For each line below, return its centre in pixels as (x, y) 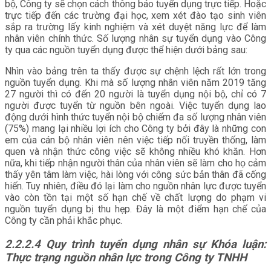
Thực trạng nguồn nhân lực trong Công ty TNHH (126, 257)
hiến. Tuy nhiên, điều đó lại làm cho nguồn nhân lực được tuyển (135, 186)
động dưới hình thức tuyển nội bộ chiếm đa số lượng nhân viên (135, 117)
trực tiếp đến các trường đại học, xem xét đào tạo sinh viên (135, 15)
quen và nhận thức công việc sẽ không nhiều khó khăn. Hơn (135, 151)
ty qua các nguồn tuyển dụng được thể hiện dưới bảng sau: (126, 50)
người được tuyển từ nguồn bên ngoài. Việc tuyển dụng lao (135, 105)
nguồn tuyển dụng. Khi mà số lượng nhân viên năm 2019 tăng (135, 82)
